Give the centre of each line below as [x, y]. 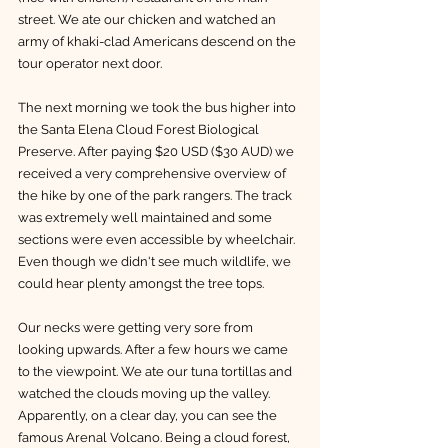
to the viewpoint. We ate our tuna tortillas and [156, 371]
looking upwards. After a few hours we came [154, 349]
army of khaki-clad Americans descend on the [158, 41]
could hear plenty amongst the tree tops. [142, 283]
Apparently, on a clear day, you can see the [149, 415]
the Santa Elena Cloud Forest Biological [140, 129]
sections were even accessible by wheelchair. [158, 239]
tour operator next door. [91, 63]
